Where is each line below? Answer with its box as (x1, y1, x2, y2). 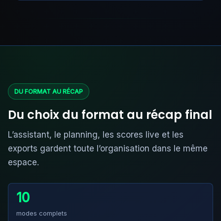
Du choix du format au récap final (8, 107, 212, 123)
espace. (8, 157, 39, 167)
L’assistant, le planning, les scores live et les (8, 130, 184, 140)
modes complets (16, 209, 67, 217)
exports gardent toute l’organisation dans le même (8, 144, 208, 153)
